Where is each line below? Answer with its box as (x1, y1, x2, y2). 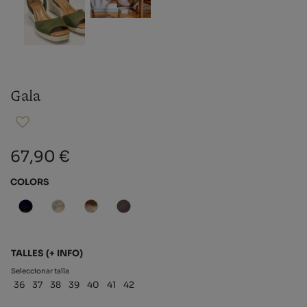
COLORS (10, 177, 49, 188)
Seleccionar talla (11, 266, 69, 275)
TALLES (11, 247, 46, 259)
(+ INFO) (46, 247, 83, 259)
